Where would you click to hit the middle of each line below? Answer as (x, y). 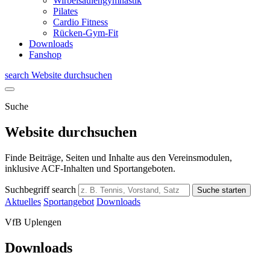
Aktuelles (23, 201)
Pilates (65, 11)
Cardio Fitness (80, 22)
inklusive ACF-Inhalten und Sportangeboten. (90, 168)
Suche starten (221, 190)
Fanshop (45, 55)
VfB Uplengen (33, 222)
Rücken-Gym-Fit (86, 33)
